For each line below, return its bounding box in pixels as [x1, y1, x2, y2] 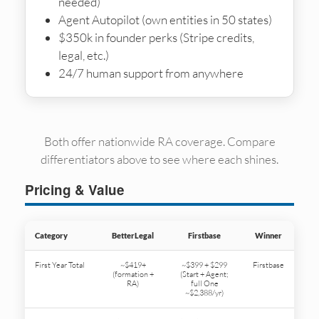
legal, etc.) [58, 47, 109, 63]
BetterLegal [112, 230, 154, 240]
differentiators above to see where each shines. [41, 151, 278, 167]
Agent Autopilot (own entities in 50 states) [58, 11, 272, 27]
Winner [255, 230, 282, 240]
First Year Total [35, 259, 85, 270]
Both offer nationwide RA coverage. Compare [43, 133, 276, 149]
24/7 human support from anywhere [58, 65, 244, 80]
